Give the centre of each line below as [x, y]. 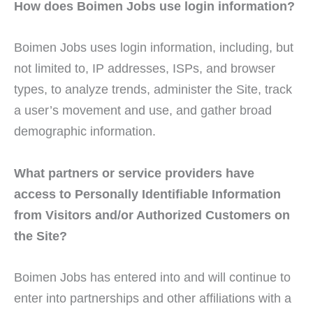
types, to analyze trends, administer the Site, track [153, 89]
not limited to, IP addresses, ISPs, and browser [145, 68]
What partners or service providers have [134, 173]
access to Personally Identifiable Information [147, 194]
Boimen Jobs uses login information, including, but [154, 48]
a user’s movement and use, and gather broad [143, 110]
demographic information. [85, 131]
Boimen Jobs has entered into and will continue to [152, 277]
